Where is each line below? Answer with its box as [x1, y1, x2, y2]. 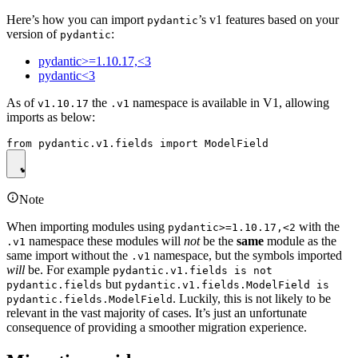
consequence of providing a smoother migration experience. [6, 320, 307, 335]
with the [296, 220, 340, 234]
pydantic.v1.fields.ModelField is [125, 279, 329, 292]
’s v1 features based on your [198, 13, 339, 27]
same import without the [6, 249, 131, 263]
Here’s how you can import [6, 13, 147, 27]
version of [6, 27, 60, 42]
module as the [264, 234, 336, 249]
